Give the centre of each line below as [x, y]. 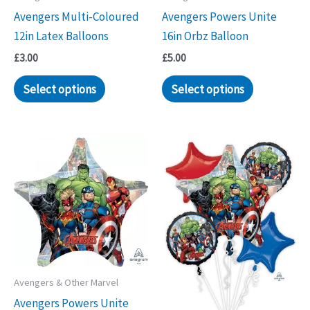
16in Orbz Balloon [205, 36]
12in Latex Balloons [61, 36]
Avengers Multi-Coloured [76, 16]
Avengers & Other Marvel [66, 283]
